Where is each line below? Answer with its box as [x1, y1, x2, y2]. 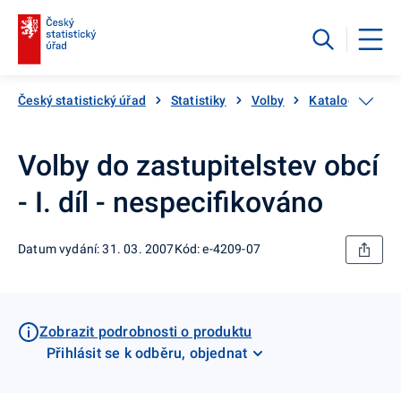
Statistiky [170, 92, 226, 107]
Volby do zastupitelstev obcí [18, 148, 379, 183]
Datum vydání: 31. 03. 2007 [18, 242, 175, 257]
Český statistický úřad [18, 92, 146, 107]
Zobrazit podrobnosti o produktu [39, 322, 252, 340]
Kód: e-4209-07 [174, 242, 261, 257]
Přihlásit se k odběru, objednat [47, 344, 248, 362]
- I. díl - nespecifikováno [18, 184, 323, 219]
